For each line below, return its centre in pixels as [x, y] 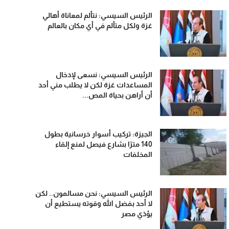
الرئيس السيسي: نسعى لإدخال [104, 75]
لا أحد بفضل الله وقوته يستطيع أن [99, 203]
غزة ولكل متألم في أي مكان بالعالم [100, 26]
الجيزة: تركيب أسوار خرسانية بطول [99, 134]
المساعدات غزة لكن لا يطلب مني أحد [96, 85]
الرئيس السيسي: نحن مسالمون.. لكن [94, 193]
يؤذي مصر [137, 214]
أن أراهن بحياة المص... [118, 95]
